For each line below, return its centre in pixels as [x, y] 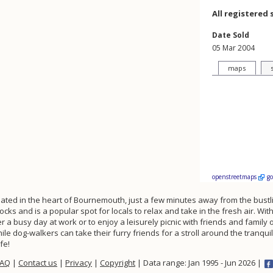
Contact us [38, 263]
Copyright [118, 263]
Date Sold [231, 35]
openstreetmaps [235, 177]
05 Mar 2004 [233, 48]
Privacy [79, 263]
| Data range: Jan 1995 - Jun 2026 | [199, 263]
